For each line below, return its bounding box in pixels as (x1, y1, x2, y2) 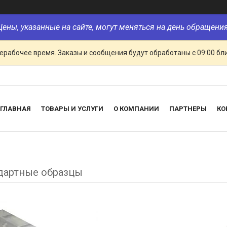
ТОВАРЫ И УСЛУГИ (41, 104, 103, 112)
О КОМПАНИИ (113, 104, 159, 112)
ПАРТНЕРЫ (169, 104, 207, 112)
